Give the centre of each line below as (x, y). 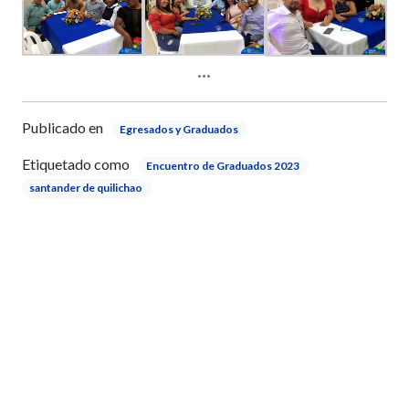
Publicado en (63, 128)
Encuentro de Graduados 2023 (222, 166)
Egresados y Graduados (178, 130)
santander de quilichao (85, 188)
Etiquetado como (76, 164)
